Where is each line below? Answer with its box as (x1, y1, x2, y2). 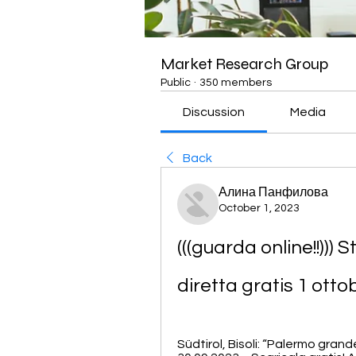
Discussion (183, 106, 246, 118)
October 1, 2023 (219, 203, 300, 214)
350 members (199, 77, 272, 88)
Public (161, 77, 191, 88)
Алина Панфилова (219, 186, 328, 199)
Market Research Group (161, 54, 328, 74)
